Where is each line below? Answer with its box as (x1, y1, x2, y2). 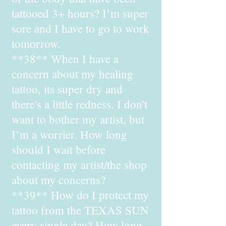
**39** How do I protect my (12, 187, 149, 202)
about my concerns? (12, 172, 105, 187)
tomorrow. (12, 36, 61, 51)
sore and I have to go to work (12, 21, 149, 36)
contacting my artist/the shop (12, 157, 147, 172)
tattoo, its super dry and (12, 81, 123, 96)
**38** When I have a (12, 51, 119, 66)
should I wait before (12, 142, 105, 157)
